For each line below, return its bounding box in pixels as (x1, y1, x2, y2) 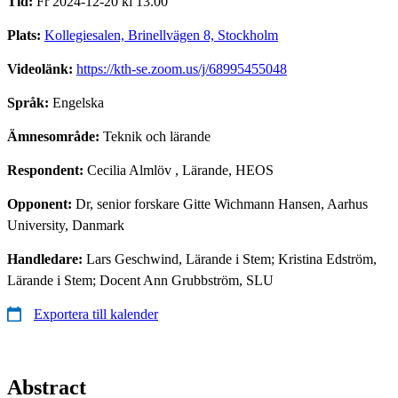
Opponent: (7, 195, 76, 211)
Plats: (7, 27, 44, 43)
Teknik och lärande (103, 128, 211, 144)
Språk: (7, 94, 52, 110)
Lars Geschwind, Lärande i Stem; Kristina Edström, (86, 251, 377, 267)
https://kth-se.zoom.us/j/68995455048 (76, 60, 287, 76)
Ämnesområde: (7, 128, 103, 144)
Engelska (52, 94, 104, 110)
